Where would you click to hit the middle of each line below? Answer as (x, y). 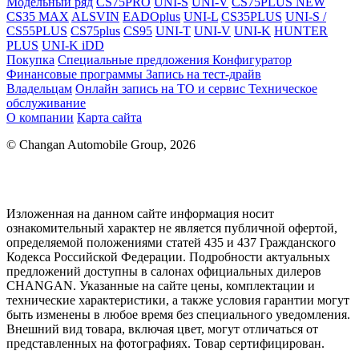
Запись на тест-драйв (204, 75)
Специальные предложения (135, 60)
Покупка (30, 60)
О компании (40, 118)
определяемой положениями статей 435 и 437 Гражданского (171, 243)
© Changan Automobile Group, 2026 (101, 145)
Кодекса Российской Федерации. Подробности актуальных (168, 257)
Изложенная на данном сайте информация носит (140, 214)
